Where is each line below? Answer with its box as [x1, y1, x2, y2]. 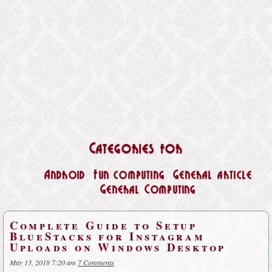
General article [173, 170, 253, 182]
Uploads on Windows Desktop [10, 238, 226, 255]
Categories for [89, 142, 183, 157]
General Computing [100, 185, 196, 196]
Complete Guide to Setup [10, 216, 197, 233]
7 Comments [78, 257, 114, 268]
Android [44, 170, 86, 182]
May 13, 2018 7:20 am [10, 257, 76, 268]
